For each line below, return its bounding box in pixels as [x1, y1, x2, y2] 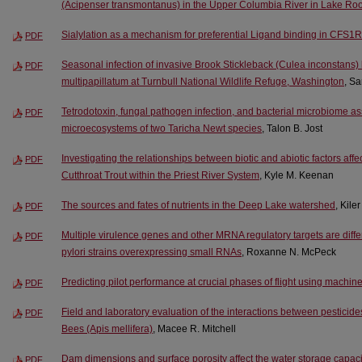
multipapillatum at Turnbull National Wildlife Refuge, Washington [61, 76, 344, 88]
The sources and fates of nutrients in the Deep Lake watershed [61, 199, 335, 211]
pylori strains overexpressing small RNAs [61, 246, 242, 258]
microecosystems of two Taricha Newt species [61, 123, 262, 135]
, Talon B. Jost [262, 123, 322, 135]
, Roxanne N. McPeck [242, 246, 336, 258]
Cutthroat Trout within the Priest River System [61, 169, 259, 181]
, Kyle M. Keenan [259, 169, 334, 181]
